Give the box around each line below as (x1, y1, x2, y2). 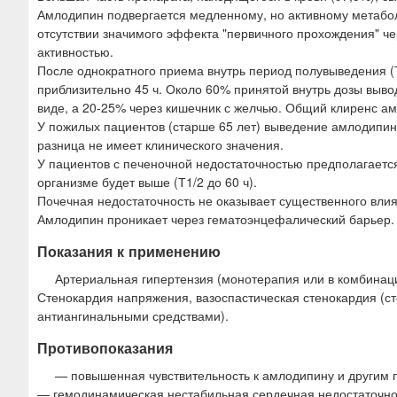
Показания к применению (37, 240, 221, 261)
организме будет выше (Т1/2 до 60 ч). (37, 172, 257, 191)
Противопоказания (37, 338, 173, 359)
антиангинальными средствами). (37, 307, 229, 325)
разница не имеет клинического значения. (37, 135, 284, 153)
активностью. (37, 42, 113, 60)
